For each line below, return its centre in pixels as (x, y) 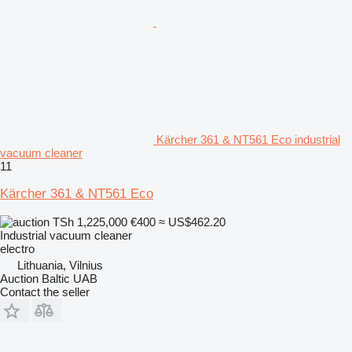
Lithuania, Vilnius (60, 265)
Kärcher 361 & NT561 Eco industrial (248, 139)
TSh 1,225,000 (90, 222)
